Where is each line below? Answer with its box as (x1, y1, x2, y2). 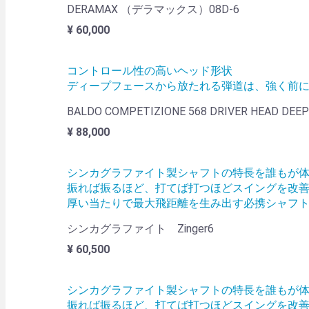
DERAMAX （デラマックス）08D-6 (67, 3, 239, 17)
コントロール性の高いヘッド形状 (67, 64, 232, 78)
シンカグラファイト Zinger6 (67, 222, 214, 236)
